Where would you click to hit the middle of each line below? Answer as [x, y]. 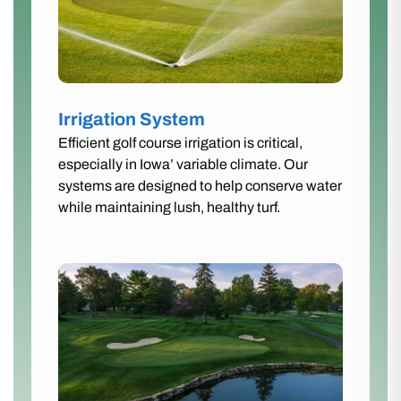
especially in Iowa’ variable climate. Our [183, 165]
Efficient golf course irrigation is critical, [180, 143]
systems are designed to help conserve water [200, 186]
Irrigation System [132, 119]
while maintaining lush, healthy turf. [169, 208]
